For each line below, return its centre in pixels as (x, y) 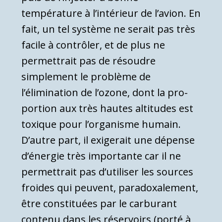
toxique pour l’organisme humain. (101, 124)
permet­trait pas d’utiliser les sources (107, 172)
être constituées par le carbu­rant (99, 204)
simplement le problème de (86, 77)
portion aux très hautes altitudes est (107, 109)
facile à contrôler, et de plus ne (93, 45)
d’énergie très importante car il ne (101, 156)
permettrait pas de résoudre (88, 61)
